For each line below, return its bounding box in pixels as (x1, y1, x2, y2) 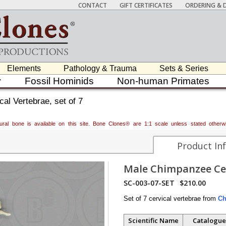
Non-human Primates (117, 76, 210, 86)
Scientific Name (128, 216, 179, 225)
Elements (7, 64, 41, 73)
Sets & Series (159, 64, 208, 73)
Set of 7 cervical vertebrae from (124, 195, 218, 202)
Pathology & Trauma (64, 64, 137, 73)
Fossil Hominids (24, 76, 94, 86)
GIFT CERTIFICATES (120, 1, 173, 10)
